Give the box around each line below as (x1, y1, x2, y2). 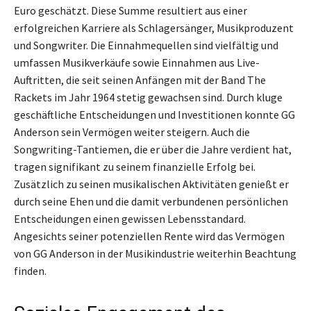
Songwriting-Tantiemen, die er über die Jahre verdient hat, (14, 142, 292, 156)
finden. (14, 263, 47, 278)
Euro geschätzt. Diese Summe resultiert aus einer (14, 3, 247, 17)
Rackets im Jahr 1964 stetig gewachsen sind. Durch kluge (14, 90, 283, 104)
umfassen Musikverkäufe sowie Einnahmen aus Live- (14, 55, 260, 69)
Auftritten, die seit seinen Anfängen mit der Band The (14, 72, 266, 87)
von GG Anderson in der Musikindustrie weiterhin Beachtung (14, 246, 296, 260)
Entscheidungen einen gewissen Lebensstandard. (14, 211, 246, 226)
